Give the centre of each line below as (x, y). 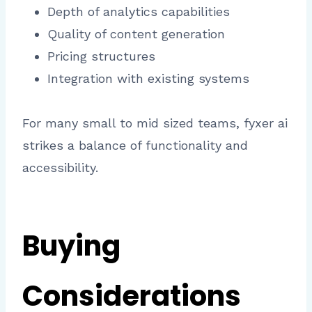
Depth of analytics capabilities (139, 12)
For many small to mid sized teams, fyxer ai (155, 123)
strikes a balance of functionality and (135, 146)
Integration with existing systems (148, 79)
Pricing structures (101, 56)
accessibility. (60, 168)
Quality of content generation (136, 34)
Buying (71, 246)
